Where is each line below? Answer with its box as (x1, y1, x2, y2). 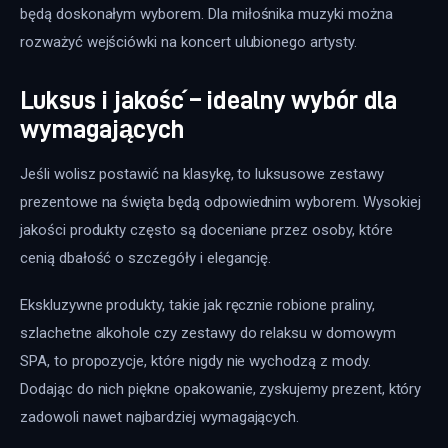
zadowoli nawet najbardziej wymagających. (20, 408, 300, 427)
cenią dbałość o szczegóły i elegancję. (20, 248, 272, 267)
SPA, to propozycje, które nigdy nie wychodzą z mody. (20, 352, 375, 371)
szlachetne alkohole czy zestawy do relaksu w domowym (20, 324, 400, 343)
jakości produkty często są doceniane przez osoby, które (20, 220, 397, 239)
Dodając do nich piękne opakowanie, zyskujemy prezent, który (20, 380, 426, 399)
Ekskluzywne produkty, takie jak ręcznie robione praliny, (20, 296, 379, 315)
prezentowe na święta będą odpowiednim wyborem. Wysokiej (20, 192, 425, 211)
